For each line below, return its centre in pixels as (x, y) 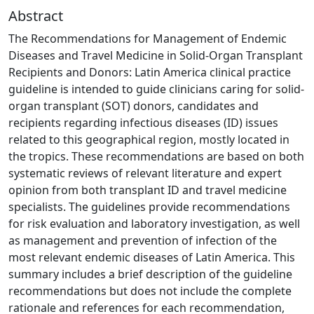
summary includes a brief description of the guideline (150, 274)
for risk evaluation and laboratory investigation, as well (154, 223)
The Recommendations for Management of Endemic (148, 38)
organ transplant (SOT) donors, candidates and (134, 105)
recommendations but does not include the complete (150, 291)
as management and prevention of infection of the (143, 240)
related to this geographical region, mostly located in (149, 139)
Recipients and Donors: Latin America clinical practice (150, 72)
